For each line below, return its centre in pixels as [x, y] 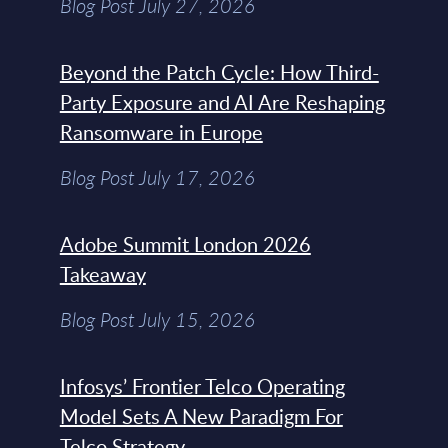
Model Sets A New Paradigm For [201, 416]
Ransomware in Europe [161, 132]
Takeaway [102, 274]
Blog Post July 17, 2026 [157, 178]
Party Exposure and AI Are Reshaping [222, 102]
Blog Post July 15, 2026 [157, 320]
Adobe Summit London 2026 [185, 244]
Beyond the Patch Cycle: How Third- [219, 72]
